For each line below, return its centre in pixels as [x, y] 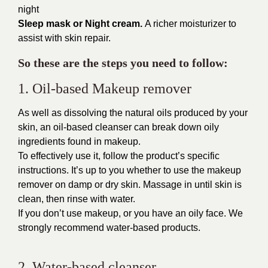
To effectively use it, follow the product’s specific [119, 156]
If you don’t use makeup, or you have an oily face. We [130, 213]
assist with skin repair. [64, 38]
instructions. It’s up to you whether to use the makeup [130, 170]
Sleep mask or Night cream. [81, 24]
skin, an [36, 127]
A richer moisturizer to [191, 24]
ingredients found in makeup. [79, 141]
